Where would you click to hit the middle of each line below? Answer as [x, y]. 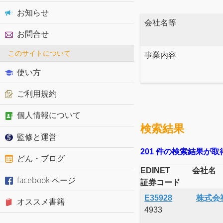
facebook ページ [46, 180]
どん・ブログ [41, 159]
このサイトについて [39, 53]
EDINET [156, 170]
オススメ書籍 [41, 201]
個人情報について [49, 115]
